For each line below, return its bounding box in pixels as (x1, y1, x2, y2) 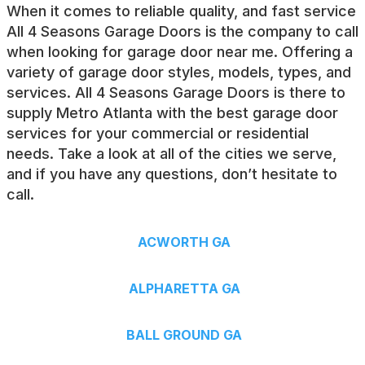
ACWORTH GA (138, 234, 231, 251)
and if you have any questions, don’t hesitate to (7, 165, 337, 183)
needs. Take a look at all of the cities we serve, (7, 145, 336, 163)
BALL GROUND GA (126, 327, 242, 344)
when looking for (7, 43, 127, 61)
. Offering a (274, 43, 353, 61)
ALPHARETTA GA (128, 280, 240, 297)
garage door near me (127, 43, 274, 61)
